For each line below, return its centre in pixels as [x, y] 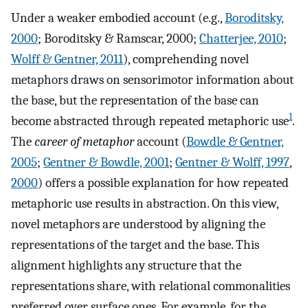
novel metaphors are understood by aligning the [138, 224]
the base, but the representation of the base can [135, 100]
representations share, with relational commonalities [151, 286]
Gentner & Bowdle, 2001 [106, 162]
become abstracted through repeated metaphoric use [150, 121]
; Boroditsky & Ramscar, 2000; [119, 38]
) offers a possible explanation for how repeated [163, 183]
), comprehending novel [186, 59]
